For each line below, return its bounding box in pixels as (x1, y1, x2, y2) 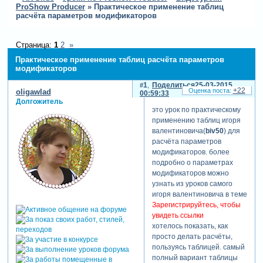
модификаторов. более (151, 148, 230, 157)
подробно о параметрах (151, 159, 233, 167)
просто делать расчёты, (151, 232, 232, 241)
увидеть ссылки (151, 211, 204, 220)
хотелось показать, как (151, 222, 228, 231)
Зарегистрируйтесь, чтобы (151, 201, 241, 210)
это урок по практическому (151, 106, 241, 114)
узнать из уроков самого (151, 180, 232, 188)
